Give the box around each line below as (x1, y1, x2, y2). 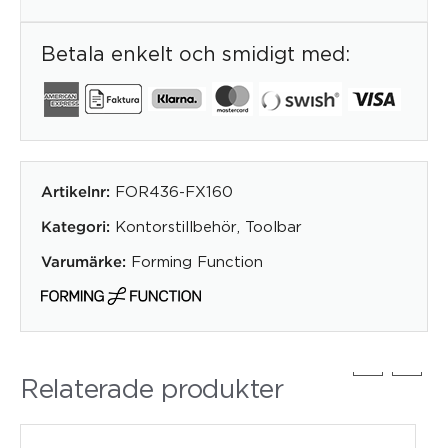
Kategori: (41, 220, 110, 234)
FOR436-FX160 (115, 182, 233, 199)
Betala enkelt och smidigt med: (41, 42, 350, 64)
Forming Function (131, 252, 263, 269)
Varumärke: (41, 255, 126, 269)
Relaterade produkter (20, 373, 284, 402)
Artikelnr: (41, 185, 115, 199)
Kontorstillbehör (115, 217, 237, 234)
